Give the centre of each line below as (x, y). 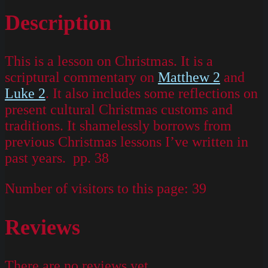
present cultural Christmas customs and (119, 110)
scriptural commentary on (81, 77)
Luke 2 (25, 94)
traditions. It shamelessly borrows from (118, 126)
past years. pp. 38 (57, 158)
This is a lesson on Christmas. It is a (109, 61)
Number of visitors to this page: (97, 189)
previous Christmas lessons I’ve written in (127, 142)
